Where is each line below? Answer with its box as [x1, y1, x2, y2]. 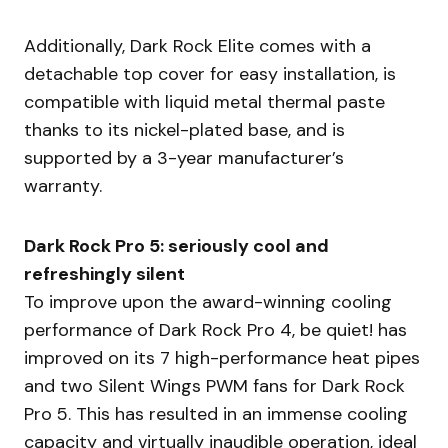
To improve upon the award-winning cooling [24, 290, 392, 315]
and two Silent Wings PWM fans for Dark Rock [24, 374, 405, 399]
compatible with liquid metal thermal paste [24, 90, 385, 115]
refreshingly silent [24, 262, 185, 287]
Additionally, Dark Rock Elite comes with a [24, 34, 371, 59]
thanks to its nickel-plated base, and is [24, 118, 345, 143]
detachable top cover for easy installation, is [24, 62, 396, 87]
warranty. [24, 174, 102, 199]
